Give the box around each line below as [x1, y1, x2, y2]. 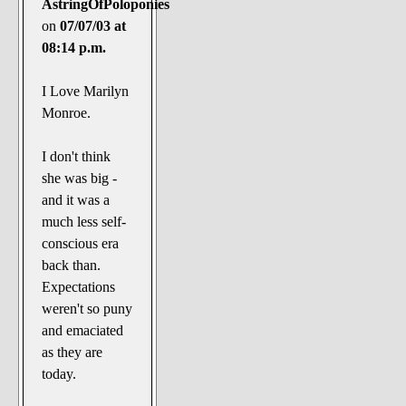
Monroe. [42, 105, 92, 121]
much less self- [42, 214, 127, 230]
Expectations [42, 279, 116, 295]
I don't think [42, 149, 111, 165]
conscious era [42, 236, 120, 252]
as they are [42, 344, 103, 361]
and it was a [42, 192, 111, 208]
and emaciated [42, 323, 124, 339]
